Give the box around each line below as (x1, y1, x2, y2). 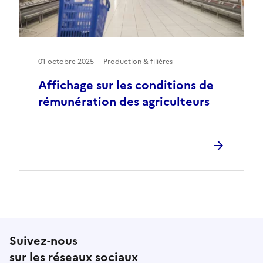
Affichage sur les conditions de (38, 76, 214, 95)
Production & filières (103, 56, 173, 68)
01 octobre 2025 (38, 56, 94, 68)
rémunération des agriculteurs (38, 93, 210, 111)
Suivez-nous (9, 232, 77, 250)
